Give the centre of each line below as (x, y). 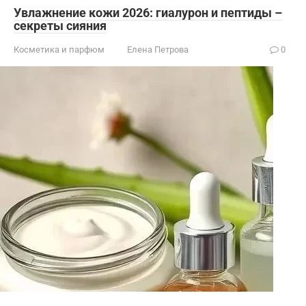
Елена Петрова (158, 49)
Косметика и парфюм (59, 49)
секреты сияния (60, 25)
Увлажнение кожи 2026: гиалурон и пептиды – (148, 12)
